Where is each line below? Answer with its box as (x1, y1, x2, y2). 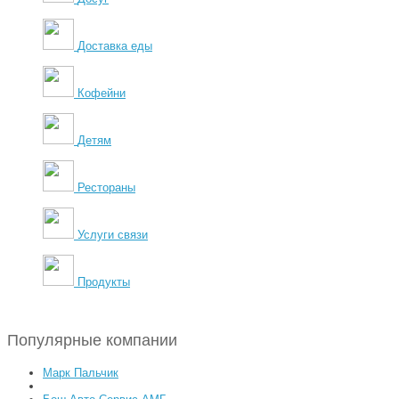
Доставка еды (77, 38, 152, 53)
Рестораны (77, 180, 135, 194)
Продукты (77, 274, 130, 289)
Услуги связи (77, 227, 148, 241)
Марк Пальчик (43, 365, 118, 379)
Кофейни (77, 85, 126, 100)
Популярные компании (7, 330, 177, 349)
